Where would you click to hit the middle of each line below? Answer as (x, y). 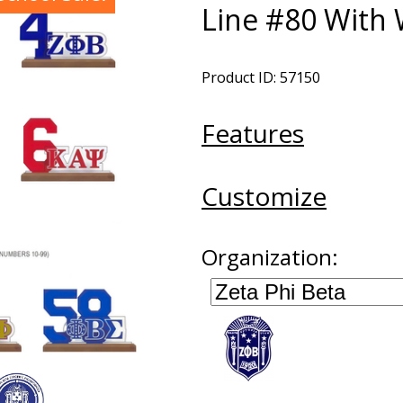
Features (253, 133)
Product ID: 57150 (261, 77)
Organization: (270, 257)
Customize (264, 196)
